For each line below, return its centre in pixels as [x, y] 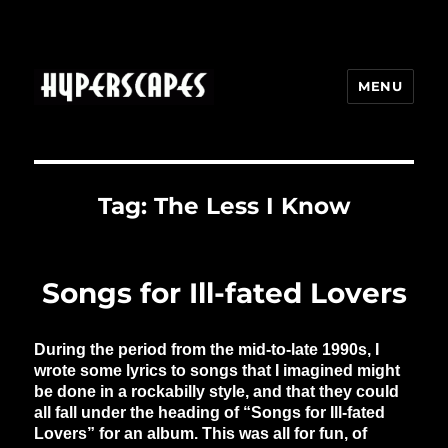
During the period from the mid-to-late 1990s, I [207, 350]
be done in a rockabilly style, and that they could [217, 392]
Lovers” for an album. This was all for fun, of [201, 434]
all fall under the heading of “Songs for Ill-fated [210, 413]
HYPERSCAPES [125, 132]
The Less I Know [252, 206]
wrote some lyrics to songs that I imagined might [217, 371]
